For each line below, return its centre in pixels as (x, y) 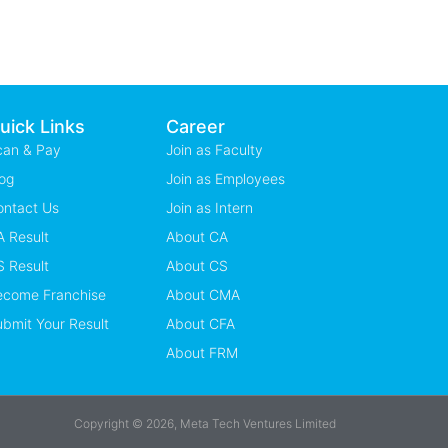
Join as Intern (209, 207)
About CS (196, 265)
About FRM (201, 352)
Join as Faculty (214, 149)
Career (195, 126)
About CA (196, 236)
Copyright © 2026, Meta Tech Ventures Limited (205, 423)
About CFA (200, 323)
